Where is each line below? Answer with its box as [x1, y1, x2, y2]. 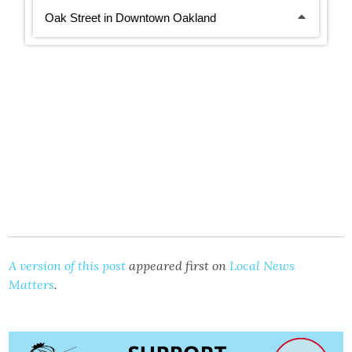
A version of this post [9, 258, 126, 274]
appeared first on [126, 258, 230, 274]
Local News [229, 258, 295, 274]
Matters [9, 277, 55, 293]
